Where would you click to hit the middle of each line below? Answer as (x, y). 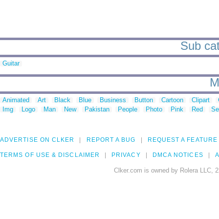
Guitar (11, 64)
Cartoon (172, 100)
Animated (16, 100)
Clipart (201, 100)
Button (144, 100)
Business (113, 100)
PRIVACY (126, 155)
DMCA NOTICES (178, 155)
